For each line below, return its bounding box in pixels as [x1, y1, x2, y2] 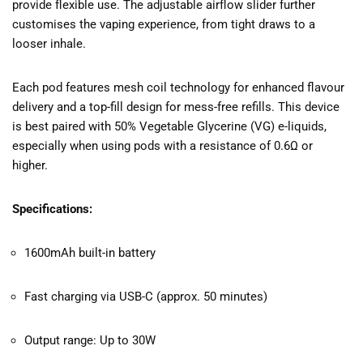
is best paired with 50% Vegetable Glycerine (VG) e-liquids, [12, 119, 327, 135]
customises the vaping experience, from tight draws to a [12, 17, 315, 32]
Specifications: [12, 202, 92, 217]
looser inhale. [12, 36, 86, 52]
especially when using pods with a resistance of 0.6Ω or [12, 139, 313, 154]
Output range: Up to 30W [24, 333, 156, 348]
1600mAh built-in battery [24, 246, 156, 261]
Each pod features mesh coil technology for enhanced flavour [12, 80, 344, 96]
